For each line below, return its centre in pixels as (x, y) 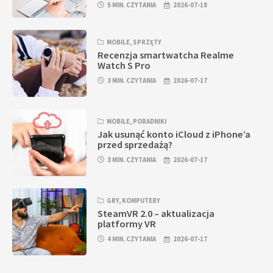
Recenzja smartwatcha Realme (166, 55)
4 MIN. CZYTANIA (132, 239)
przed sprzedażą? (135, 144)
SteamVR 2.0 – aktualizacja (156, 214)
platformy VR (127, 224)
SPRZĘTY (147, 42)
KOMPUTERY (141, 200)
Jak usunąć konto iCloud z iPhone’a (174, 134)
